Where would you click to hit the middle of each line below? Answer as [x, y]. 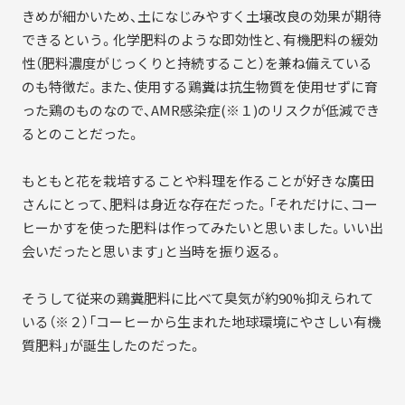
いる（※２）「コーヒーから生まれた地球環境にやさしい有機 [201, 321]
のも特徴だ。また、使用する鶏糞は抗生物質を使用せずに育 [199, 86]
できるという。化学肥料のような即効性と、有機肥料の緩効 [199, 39]
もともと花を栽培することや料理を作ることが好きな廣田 [198, 180]
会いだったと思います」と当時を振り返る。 [152, 251]
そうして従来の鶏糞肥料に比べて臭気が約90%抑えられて [197, 298]
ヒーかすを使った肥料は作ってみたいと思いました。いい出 [202, 227]
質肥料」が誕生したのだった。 [111, 345]
